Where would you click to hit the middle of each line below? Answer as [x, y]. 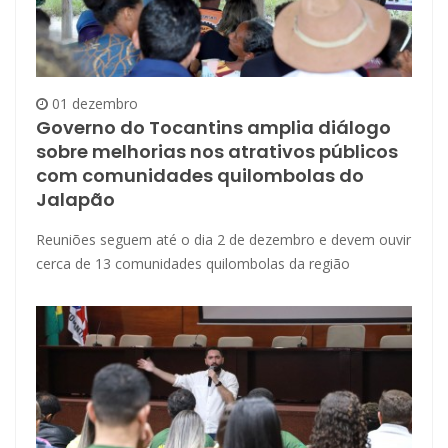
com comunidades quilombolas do [200, 175]
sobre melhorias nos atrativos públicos [217, 151]
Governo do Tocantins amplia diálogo [213, 127]
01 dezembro [93, 103]
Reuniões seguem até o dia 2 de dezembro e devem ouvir [223, 239]
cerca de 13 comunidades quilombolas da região [193, 263]
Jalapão [75, 199]
